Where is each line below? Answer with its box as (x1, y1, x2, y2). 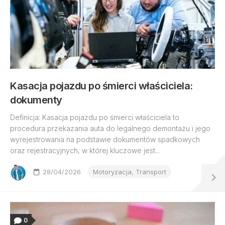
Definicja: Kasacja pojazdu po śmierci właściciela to (10, 113, 179, 122)
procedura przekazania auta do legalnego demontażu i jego (10, 124, 210, 133)
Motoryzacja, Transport (93, 168, 166, 176)
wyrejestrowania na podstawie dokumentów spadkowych (10, 135, 200, 144)
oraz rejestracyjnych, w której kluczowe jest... (10, 146, 160, 155)
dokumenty (10, 94, 62, 106)
